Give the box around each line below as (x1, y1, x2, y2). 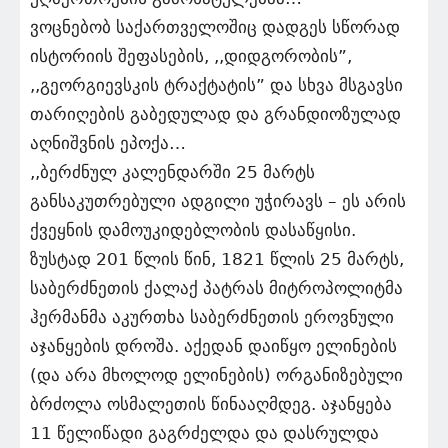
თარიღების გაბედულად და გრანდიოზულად (30, 104, 401, 125)
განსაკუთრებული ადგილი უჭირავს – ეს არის (30, 191, 406, 212)
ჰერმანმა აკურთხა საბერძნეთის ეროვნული (30, 307, 394, 328)
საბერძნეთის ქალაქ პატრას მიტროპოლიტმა (30, 278, 403, 299)
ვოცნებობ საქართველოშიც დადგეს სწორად (30, 17, 400, 38)
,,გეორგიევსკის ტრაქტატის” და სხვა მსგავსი (30, 75, 403, 96)
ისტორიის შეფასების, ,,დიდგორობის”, (30, 46, 352, 67)
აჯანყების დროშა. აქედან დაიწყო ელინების (30, 336, 397, 357)
